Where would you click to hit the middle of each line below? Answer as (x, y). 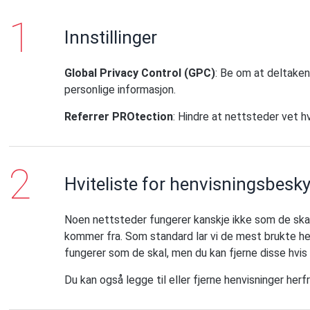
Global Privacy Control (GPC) (140, 73)
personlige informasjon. (120, 90)
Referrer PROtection (119, 117)
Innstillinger (111, 37)
